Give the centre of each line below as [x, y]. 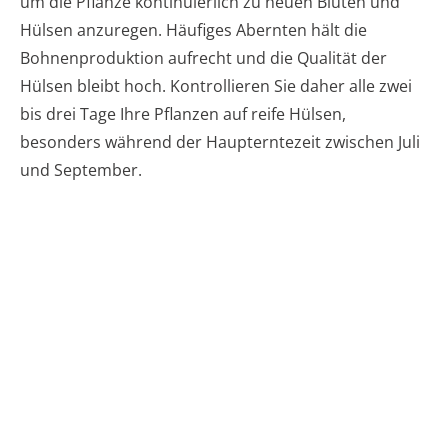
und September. [81, 170]
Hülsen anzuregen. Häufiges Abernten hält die [193, 30]
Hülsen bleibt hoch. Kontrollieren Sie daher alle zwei [216, 86]
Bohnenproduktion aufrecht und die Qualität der [203, 58]
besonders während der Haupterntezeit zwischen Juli [220, 142]
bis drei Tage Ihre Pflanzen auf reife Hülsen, [183, 114]
